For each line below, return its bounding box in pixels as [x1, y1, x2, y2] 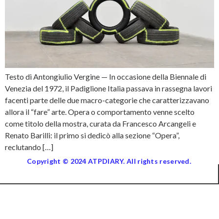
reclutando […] [5, 142, 53, 152]
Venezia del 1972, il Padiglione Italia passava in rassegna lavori [5, 83, 212, 93]
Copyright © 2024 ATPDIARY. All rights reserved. [26, 156, 192, 165]
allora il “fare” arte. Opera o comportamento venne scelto [5, 107, 195, 116]
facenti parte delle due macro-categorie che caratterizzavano [5, 95, 209, 105]
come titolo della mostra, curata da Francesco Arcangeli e [5, 118, 196, 128]
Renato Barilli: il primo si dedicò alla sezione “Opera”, [5, 130, 179, 140]
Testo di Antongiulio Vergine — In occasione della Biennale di [5, 71, 206, 81]
